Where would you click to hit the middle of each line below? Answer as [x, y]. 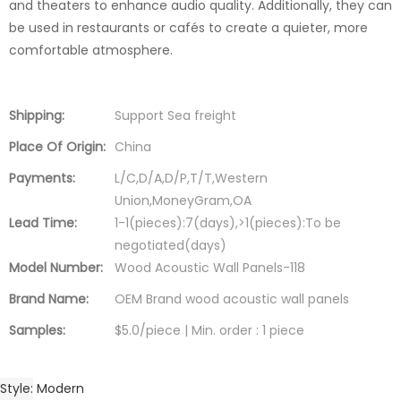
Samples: [37, 330]
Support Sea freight [175, 115]
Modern [60, 388]
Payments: [42, 178]
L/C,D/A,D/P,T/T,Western [191, 178]
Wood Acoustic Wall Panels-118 [210, 267]
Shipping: [37, 115]
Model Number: [56, 267]
